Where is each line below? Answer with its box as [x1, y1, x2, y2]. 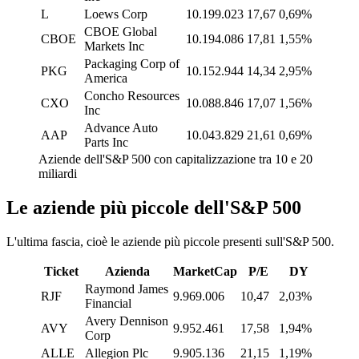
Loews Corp [84, 7, 147, 22]
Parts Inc [84, 135, 128, 150]
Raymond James [85, 282, 168, 296]
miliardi [38, 167, 77, 181]
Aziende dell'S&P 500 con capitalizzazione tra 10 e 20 [38, 152, 313, 167]
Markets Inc [84, 39, 144, 54]
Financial [85, 296, 131, 311]
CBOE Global [84, 25, 157, 39]
